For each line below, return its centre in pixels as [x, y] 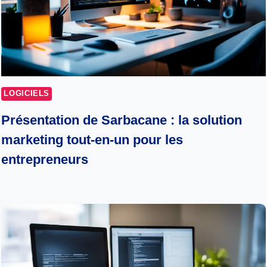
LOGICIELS [27, 93]
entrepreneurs [45, 160]
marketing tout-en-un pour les [92, 140]
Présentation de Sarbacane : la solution [122, 120]
